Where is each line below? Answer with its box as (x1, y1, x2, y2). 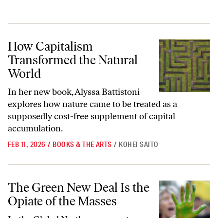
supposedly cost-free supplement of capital (8, 111, 175, 122)
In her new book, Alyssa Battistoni (8, 87, 140, 97)
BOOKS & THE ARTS (53, 140, 112, 149)
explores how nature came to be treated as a (8, 99, 177, 109)
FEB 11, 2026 (8, 140, 46, 149)
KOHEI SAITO (119, 140, 159, 149)
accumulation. (8, 123, 63, 134)
